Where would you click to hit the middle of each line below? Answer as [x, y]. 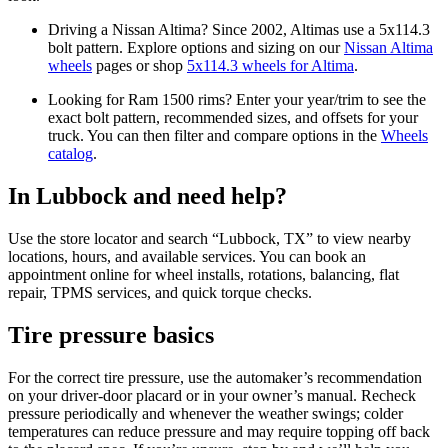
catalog [70, 154]
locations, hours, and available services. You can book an [187, 256]
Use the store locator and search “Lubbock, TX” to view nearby [209, 238]
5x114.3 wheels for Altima [270, 66]
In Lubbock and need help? [147, 196]
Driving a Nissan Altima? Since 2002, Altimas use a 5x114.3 [239, 30]
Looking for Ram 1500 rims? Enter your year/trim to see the [237, 100]
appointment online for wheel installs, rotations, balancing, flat [203, 274]
